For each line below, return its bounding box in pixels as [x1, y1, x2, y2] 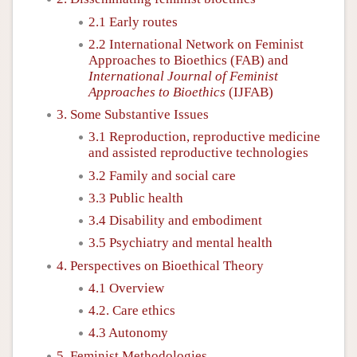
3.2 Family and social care [88, 167, 236, 183]
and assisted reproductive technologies [88, 145, 308, 161]
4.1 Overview [88, 280, 164, 296]
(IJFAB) [226, 84, 273, 100]
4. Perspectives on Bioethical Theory [57, 257, 264, 273]
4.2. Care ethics [88, 303, 175, 318]
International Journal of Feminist [88, 68, 278, 84]
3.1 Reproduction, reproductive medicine [88, 129, 320, 145]
